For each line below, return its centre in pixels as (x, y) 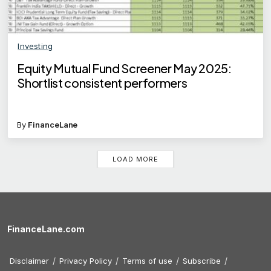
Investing (35, 46)
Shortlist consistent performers (102, 83)
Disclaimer (29, 260)
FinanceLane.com (46, 229)
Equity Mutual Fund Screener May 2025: (124, 68)
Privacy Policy (85, 260)
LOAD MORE (135, 159)
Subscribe (201, 260)
